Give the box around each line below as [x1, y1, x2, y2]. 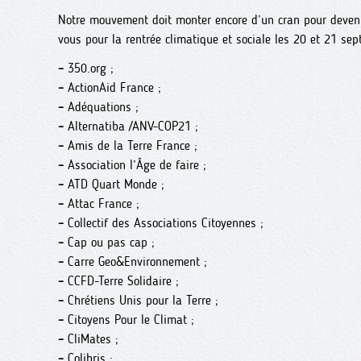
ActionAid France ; [64, 80, 161, 95]
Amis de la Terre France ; [64, 138, 197, 153]
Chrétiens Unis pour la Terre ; [64, 293, 218, 308]
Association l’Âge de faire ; [64, 157, 206, 172]
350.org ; [64, 60, 114, 76]
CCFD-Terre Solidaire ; [64, 273, 179, 288]
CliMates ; [64, 331, 118, 346]
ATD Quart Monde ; [64, 176, 164, 192]
